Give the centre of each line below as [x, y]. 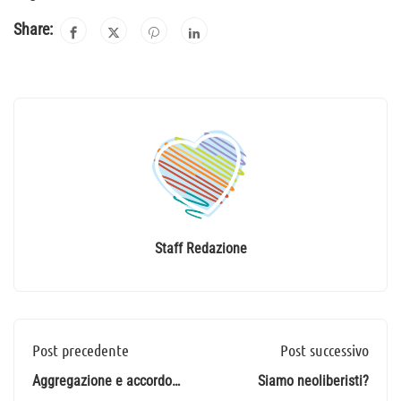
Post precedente [81, 350]
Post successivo [324, 350]
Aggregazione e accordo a [107, 381]
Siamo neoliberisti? [313, 381]
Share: [33, 30]
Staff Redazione [200, 249]
